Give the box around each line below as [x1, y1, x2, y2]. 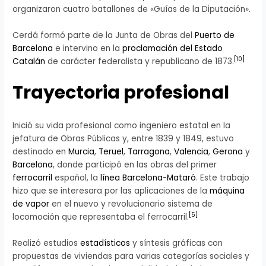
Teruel [99, 146, 124, 158]
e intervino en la [53, 43, 123, 55]
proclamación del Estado [122, 43, 223, 55]
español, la [52, 172, 101, 184]
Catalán [12, 56, 46, 68]
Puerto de [195, 30, 235, 42]
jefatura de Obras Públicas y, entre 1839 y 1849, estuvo [12, 133, 235, 145]
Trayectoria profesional [12, 80, 230, 106]
